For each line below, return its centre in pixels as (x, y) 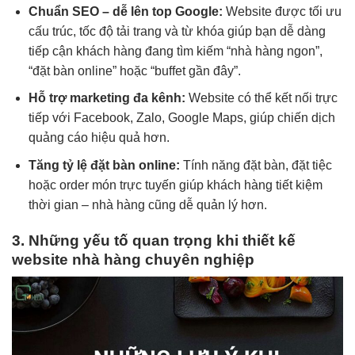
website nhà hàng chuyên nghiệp (133, 259)
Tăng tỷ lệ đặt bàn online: (104, 165)
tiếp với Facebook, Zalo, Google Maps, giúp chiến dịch (181, 118)
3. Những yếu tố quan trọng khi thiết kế (154, 240)
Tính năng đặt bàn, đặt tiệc (256, 165)
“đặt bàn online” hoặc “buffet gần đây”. (134, 71)
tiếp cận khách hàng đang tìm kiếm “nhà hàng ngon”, (175, 51)
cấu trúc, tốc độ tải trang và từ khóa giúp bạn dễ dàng (177, 31)
